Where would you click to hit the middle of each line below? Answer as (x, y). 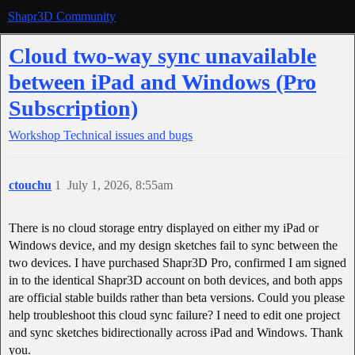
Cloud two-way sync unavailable (162, 56)
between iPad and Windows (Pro (162, 82)
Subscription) (73, 108)
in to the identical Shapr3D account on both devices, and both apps (176, 280)
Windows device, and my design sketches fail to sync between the (173, 245)
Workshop (34, 135)
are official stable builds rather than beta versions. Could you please (177, 298)
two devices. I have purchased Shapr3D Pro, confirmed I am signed (177, 263)
